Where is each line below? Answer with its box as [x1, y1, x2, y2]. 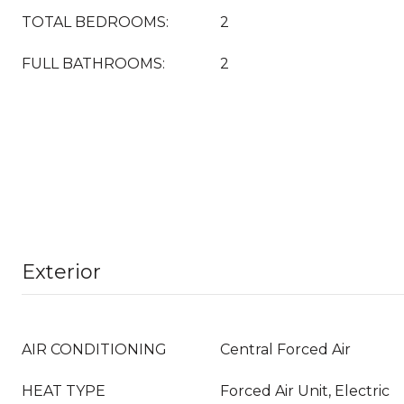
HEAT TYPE [22, 382, 106, 399]
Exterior [22, 260, 101, 284]
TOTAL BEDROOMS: [22, 14, 169, 31]
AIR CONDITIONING [22, 341, 167, 358]
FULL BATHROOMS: [22, 55, 165, 72]
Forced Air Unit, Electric [220, 382, 390, 399]
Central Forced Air [220, 341, 351, 358]
